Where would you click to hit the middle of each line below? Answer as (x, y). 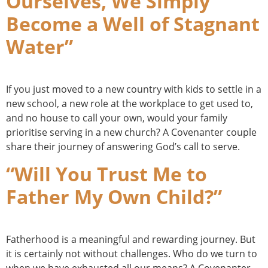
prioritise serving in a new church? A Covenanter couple (131, 133)
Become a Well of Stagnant (133, 24)
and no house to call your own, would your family (117, 118)
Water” (39, 47)
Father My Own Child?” (114, 196)
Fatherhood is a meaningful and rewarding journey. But (131, 239)
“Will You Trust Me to (106, 173)
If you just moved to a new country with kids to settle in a (134, 89)
